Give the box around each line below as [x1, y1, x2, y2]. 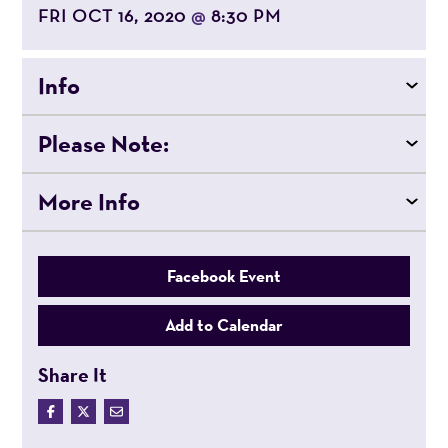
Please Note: [38, 127, 170, 159]
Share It [38, 361, 108, 387]
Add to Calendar [165, 313, 283, 336]
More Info [38, 185, 141, 217]
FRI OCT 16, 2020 [38, 3, 192, 27]
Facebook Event [167, 264, 281, 287]
